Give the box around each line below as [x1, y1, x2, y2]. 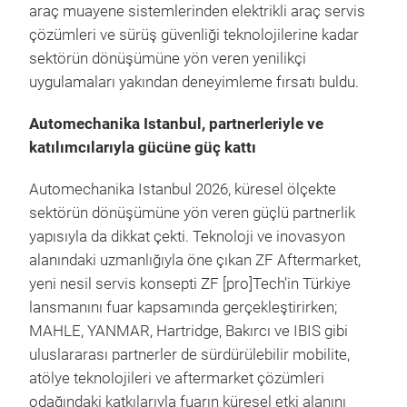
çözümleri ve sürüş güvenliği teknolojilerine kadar [29, 26, 359, 44]
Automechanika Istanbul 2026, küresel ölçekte [29, 181, 336, 198]
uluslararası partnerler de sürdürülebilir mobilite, [29, 346, 350, 363]
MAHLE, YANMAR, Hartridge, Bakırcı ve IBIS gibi [29, 323, 348, 340]
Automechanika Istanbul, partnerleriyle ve [29, 115, 323, 133]
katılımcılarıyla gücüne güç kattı [29, 139, 256, 156]
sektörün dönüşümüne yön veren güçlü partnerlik [29, 204, 355, 222]
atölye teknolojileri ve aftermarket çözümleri [29, 370, 324, 387]
